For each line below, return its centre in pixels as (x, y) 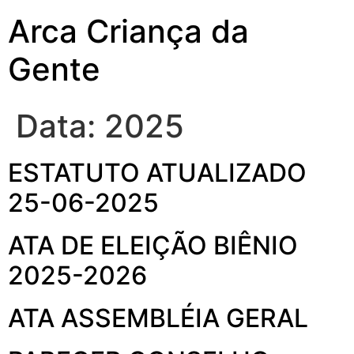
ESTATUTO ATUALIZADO (157, 173)
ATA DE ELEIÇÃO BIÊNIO (153, 245)
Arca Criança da (128, 31)
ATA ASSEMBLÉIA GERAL (158, 318)
